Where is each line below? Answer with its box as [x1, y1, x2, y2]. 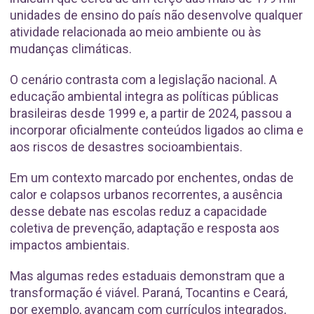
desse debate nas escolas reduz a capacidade [10, 204, 267, 219]
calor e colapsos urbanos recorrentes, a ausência [10, 187, 282, 203]
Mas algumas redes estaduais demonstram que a [10, 268, 285, 284]
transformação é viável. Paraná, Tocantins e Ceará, [10, 285, 287, 301]
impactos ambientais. [10, 238, 130, 253]
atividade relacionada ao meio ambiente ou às [10, 25, 261, 40]
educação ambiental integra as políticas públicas [10, 89, 279, 104]
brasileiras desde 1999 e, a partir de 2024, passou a [10, 106, 292, 121]
